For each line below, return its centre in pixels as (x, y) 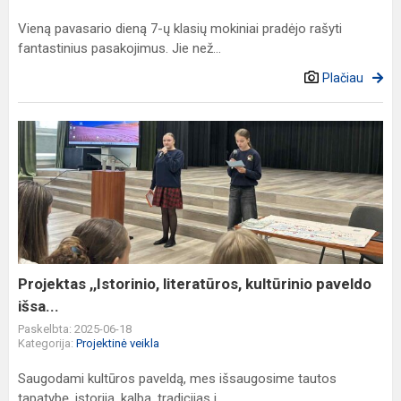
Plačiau (343, 78)
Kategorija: (47, 343)
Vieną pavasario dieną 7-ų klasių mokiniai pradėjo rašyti (180, 29)
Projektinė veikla (118, 343)
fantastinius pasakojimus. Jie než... (119, 48)
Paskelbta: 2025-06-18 (75, 329)
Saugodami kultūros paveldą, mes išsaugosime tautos (177, 379)
